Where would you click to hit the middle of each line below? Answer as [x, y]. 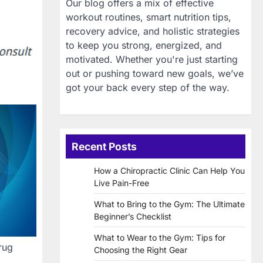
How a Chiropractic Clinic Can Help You [169, 171]
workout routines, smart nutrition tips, [149, 17]
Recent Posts [104, 147]
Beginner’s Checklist [133, 217]
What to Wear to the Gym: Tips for [160, 238]
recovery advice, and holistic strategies [153, 31]
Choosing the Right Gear [141, 250]
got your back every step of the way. [148, 88]
